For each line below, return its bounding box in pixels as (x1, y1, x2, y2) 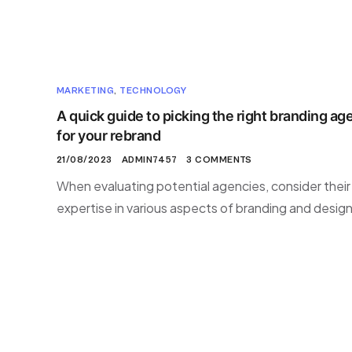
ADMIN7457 (121, 155, 178, 165)
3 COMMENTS (186, 155, 252, 165)
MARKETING (57, 86, 115, 96)
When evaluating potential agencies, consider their (57, 178, 350, 194)
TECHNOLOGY (119, 86, 187, 96)
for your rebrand (57, 127, 161, 144)
